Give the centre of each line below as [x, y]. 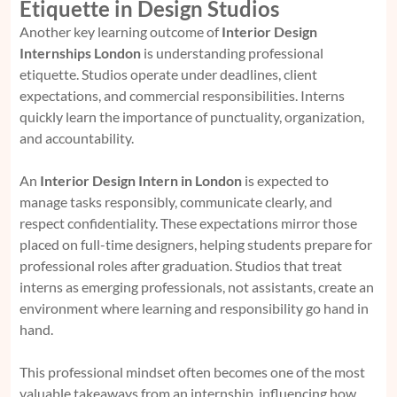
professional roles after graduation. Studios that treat [181, 266]
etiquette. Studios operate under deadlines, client [168, 74]
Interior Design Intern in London [141, 181]
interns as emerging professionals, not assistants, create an [197, 287]
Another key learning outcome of [121, 32]
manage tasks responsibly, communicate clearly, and [176, 202]
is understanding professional [232, 53]
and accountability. [77, 138]
